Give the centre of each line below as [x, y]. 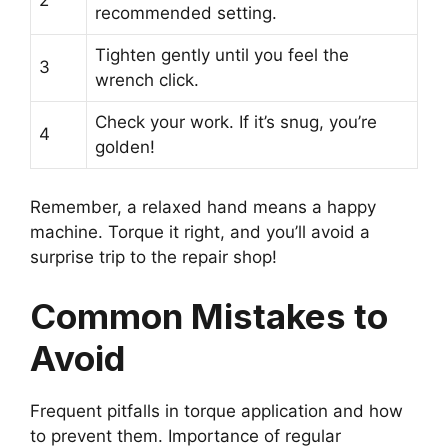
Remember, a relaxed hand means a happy [203, 206]
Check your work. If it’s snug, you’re [236, 122]
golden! [125, 147]
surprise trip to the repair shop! [153, 256]
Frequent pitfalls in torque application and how [216, 411]
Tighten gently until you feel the [222, 55]
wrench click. [147, 80]
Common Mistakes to [209, 316]
